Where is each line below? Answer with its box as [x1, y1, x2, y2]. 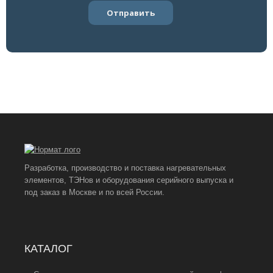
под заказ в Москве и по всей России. [24, 188, 165, 197]
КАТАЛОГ [24, 243, 73, 255]
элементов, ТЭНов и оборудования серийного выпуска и [24, 175, 233, 185]
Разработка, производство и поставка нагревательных [24, 163, 226, 173]
